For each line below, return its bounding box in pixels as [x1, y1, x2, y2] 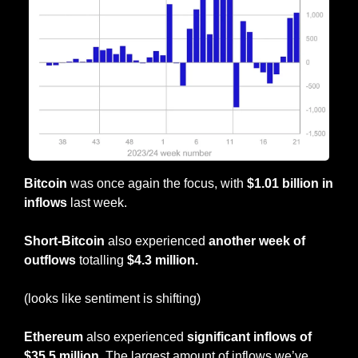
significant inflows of [184, 329, 312, 344]
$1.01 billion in [247, 176, 333, 190]
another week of [209, 233, 305, 248]
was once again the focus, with [67, 176, 247, 190]
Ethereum [24, 329, 83, 344]
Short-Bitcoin [24, 233, 105, 248]
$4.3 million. [124, 253, 198, 267]
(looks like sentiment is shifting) [24, 291, 201, 305]
